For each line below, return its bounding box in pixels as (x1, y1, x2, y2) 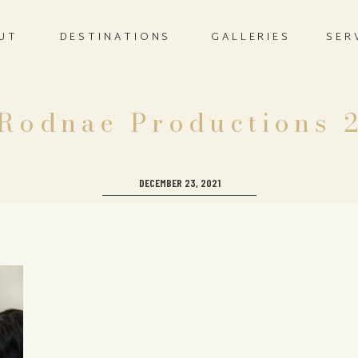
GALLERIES (210, 28, 292, 47)
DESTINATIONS (59, 28, 172, 47)
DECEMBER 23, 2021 (138, 176, 221, 189)
